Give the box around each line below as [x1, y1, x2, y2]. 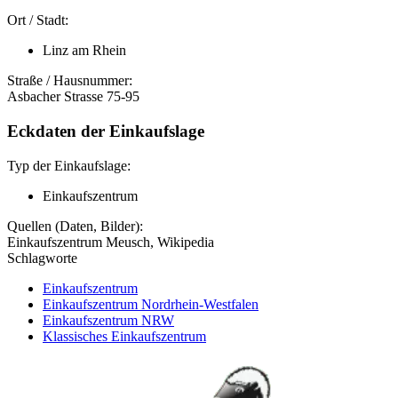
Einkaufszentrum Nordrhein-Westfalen [43, 296, 259, 312]
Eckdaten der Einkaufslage [7, 122, 204, 141]
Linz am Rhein [43, 43, 126, 59]
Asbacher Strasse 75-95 [7, 89, 139, 105]
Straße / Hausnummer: [7, 73, 132, 89]
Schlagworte [7, 250, 77, 266]
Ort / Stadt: [7, 12, 68, 28]
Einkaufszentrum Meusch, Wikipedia [7, 234, 214, 250]
